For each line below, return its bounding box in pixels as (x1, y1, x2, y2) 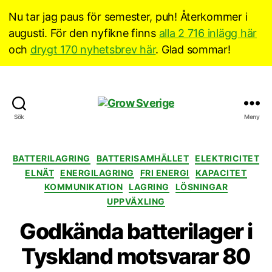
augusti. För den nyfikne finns (8, 27, 159, 39)
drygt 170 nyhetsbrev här (30, 43, 156, 56)
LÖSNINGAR (175, 182, 228, 192)
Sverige (135, 122, 174, 135)
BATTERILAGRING (12, 153, 90, 163)
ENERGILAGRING (60, 167, 134, 178)
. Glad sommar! (155, 43, 231, 56)
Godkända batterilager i (19, 218, 253, 245)
